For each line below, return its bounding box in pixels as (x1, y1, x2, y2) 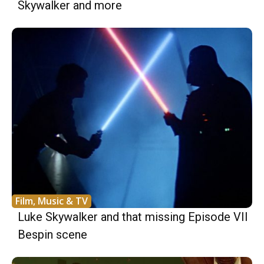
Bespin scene (18, 227, 87, 242)
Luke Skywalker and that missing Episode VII (18, 209, 248, 224)
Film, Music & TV (15, 194, 88, 207)
